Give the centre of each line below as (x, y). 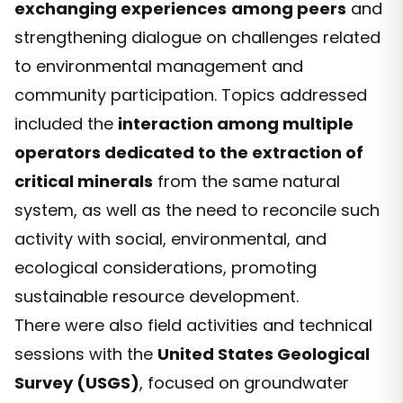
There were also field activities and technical (193, 326)
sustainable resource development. (157, 297)
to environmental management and (159, 67)
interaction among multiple (236, 124)
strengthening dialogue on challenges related (197, 38)
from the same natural (246, 182)
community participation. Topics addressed (191, 95)
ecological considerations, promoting (166, 268)
